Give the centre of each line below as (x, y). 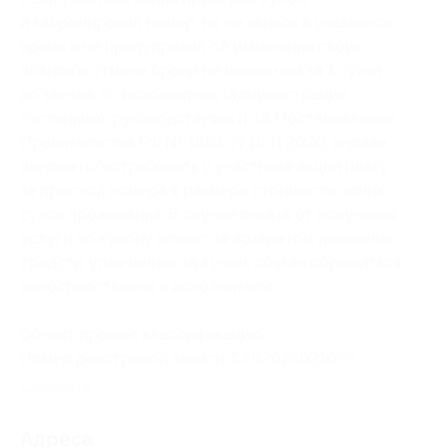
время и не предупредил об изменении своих (191, 46)
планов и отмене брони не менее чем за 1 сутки (200, 70)
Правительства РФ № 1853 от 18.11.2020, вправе (203, 142)
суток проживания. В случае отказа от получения (208, 214)
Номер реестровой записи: (125, 358)
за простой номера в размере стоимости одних (202, 190)
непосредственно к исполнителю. (148, 286)
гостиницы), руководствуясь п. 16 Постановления (207, 118)
